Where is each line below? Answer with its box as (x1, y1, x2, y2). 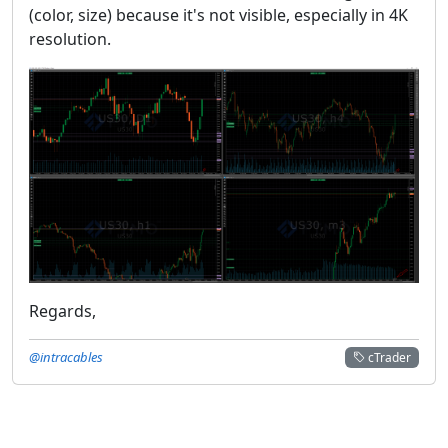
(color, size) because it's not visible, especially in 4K (29, 3, 408, 26)
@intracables (29, 347, 103, 366)
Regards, (29, 299, 96, 322)
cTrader (365, 348, 412, 366)
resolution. (29, 27, 111, 50)
